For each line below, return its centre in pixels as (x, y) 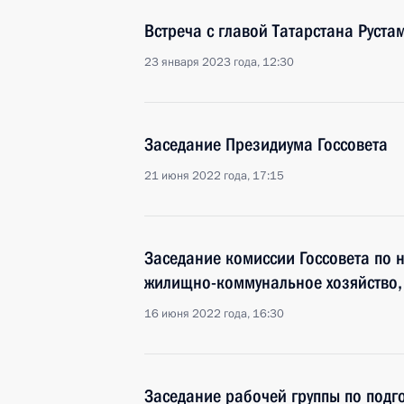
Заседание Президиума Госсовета (266, 144)
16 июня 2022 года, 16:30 (214, 314)
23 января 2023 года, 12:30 (219, 62)
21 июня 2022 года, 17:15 (214, 176)
